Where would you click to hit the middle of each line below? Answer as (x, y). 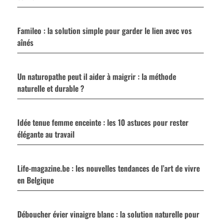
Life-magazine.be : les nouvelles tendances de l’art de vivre (109, 168)
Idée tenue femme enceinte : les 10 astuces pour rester (103, 122)
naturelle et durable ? (51, 88)
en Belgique (36, 180)
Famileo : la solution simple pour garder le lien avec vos (105, 30)
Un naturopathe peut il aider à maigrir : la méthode (97, 76)
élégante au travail (46, 134)
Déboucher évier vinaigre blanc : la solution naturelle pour (108, 214)
